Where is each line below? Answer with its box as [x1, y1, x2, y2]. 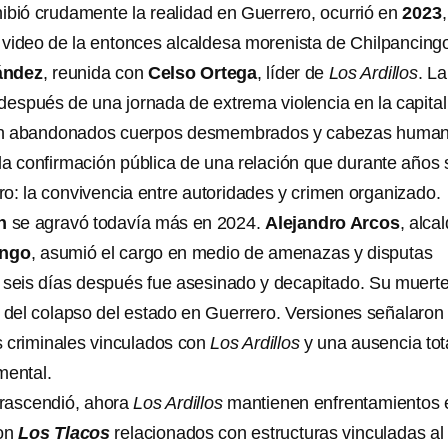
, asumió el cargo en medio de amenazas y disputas [30, 243, 433, 263]
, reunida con [42, 63, 148, 83]
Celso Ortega [147, 63, 258, 83]
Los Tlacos [18, 423, 111, 443]
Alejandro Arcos [265, 213, 400, 233]
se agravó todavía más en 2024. [11, 213, 266, 233]
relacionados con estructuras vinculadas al [114, 423, 444, 443]
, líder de [257, 63, 329, 83]
